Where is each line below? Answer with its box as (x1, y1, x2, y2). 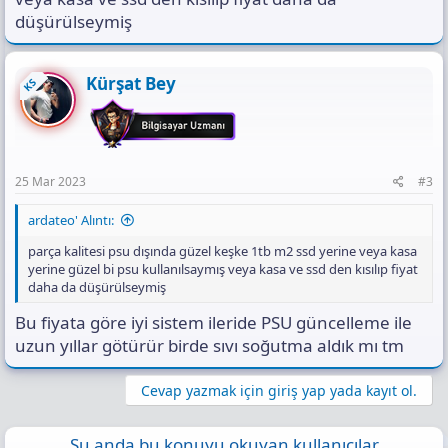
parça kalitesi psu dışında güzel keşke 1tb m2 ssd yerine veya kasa (28, 241, 417, 260)
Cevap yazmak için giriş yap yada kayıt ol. (141, 381, 417, 401)
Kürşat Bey (86, 71, 176, 95)
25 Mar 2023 (15, 172, 86, 190)
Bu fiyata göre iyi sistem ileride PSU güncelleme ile (15, 311, 412, 335)
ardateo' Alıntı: (28, 210, 114, 229)
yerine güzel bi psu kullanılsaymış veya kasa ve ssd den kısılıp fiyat (28, 259, 418, 278)
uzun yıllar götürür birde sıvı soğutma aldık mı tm (15, 334, 404, 358)
